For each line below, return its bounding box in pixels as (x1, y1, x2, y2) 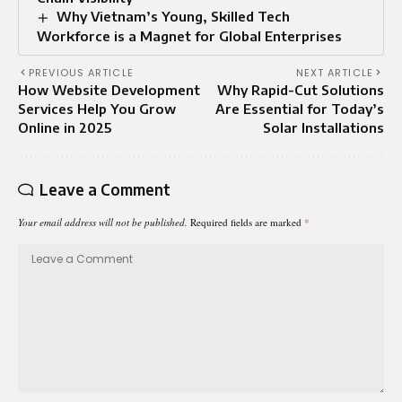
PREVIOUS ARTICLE (29, 65, 134, 80)
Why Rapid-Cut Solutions (217, 81, 384, 98)
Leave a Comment (39, 179, 170, 199)
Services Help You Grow (18, 100, 176, 117)
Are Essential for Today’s (215, 100, 384, 117)
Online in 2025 (18, 118, 111, 135)
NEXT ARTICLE (295, 65, 373, 80)
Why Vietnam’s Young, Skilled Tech (57, 7, 291, 24)
